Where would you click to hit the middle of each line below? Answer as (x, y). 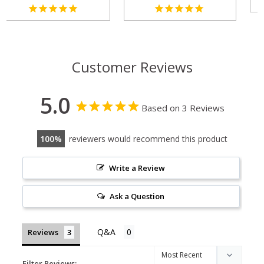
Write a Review (137, 168)
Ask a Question (137, 196)
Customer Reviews (132, 67)
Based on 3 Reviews (183, 108)
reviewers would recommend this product (148, 138)
